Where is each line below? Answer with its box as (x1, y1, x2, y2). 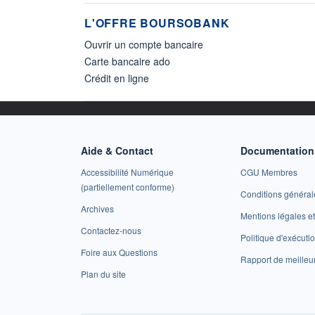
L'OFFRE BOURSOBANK (84, 15, 230, 32)
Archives (81, 202, 114, 215)
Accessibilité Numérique (81, 166, 174, 179)
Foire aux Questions (81, 246, 157, 259)
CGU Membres (240, 166, 297, 179)
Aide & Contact (81, 143, 153, 158)
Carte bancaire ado (84, 54, 170, 69)
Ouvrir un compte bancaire (84, 37, 203, 52)
